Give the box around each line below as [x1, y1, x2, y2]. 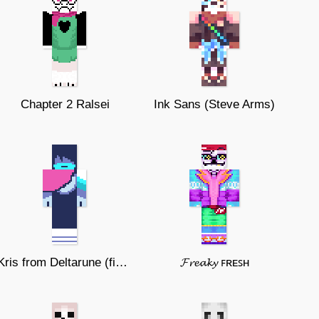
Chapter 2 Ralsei [20, 98, 110, 111]
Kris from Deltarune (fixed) [115, 256, 127, 269]
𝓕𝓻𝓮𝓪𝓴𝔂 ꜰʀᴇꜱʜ [179, 256, 249, 269]
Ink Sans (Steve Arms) [154, 98, 275, 111]
